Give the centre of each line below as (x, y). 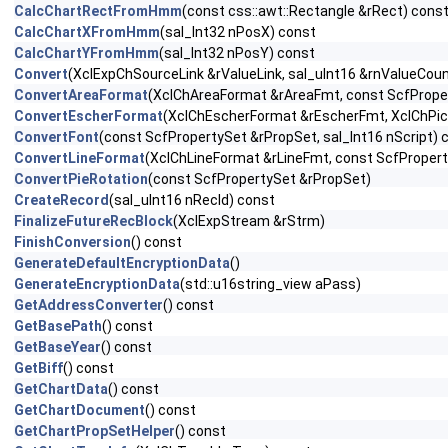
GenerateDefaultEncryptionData (122, 263)
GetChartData (61, 389)
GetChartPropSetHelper (94, 431)
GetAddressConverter (88, 305)
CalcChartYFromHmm (86, 53)
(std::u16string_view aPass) (270, 284)
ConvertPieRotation (81, 179)
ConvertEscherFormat (88, 116)
